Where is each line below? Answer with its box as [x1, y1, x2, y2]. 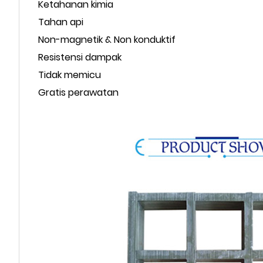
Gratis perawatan [38, 85, 119, 99]
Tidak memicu [38, 68, 101, 82]
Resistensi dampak [38, 50, 122, 64]
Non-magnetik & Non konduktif [38, 32, 176, 46]
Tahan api [38, 15, 83, 29]
